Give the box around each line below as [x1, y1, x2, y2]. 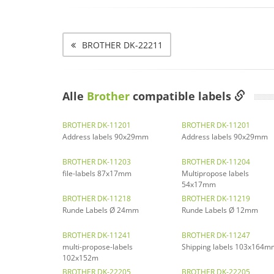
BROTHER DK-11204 [182, 156, 250, 167]
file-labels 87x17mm [62, 168, 131, 179]
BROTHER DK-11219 [182, 193, 250, 204]
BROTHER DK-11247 [182, 229, 250, 240]
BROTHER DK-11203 [62, 156, 131, 167]
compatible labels [130, 88, 234, 103]
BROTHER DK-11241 [62, 229, 131, 240]
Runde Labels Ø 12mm [182, 204, 258, 215]
